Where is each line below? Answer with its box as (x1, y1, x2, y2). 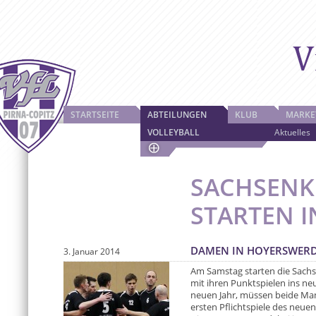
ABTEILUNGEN (147, 109, 207, 121)
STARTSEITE (71, 109, 119, 121)
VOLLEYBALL (147, 126, 200, 138)
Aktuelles (274, 126, 310, 138)
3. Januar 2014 (63, 245, 120, 257)
